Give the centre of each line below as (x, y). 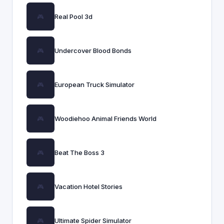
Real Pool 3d (73, 16)
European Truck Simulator (94, 84)
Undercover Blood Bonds (93, 50)
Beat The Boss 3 (79, 152)
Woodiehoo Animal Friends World (105, 118)
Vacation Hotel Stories (88, 186)
